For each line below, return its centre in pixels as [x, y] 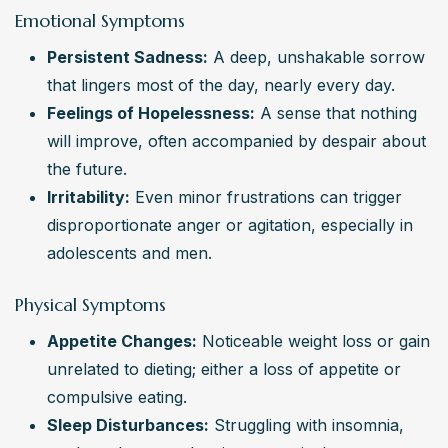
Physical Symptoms [90, 305]
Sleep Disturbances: [128, 425]
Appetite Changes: [122, 341]
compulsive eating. [117, 397]
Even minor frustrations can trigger [266, 197]
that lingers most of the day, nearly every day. [221, 85]
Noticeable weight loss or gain [313, 341]
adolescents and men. [129, 253]
